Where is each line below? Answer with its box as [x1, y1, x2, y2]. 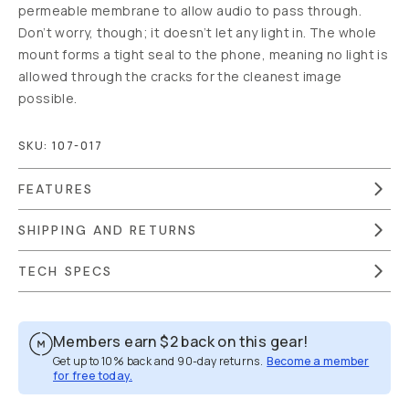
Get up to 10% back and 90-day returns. [53, 353, 264, 369]
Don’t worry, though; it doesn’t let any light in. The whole [18, 24, 377, 41]
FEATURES [18, 181, 93, 197]
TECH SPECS [18, 263, 112, 279]
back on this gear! [181, 331, 309, 351]
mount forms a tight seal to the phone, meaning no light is [18, 46, 389, 63]
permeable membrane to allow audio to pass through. [18, 2, 362, 19]
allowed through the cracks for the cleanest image [18, 68, 342, 85]
